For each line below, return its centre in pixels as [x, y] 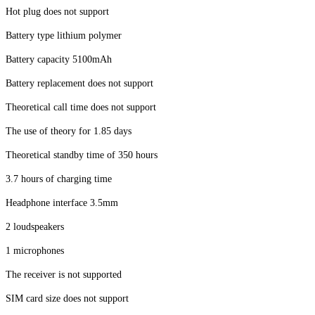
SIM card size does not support [67, 299]
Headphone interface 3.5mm [62, 203]
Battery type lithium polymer [64, 36]
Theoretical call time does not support [81, 108]
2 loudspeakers [35, 227]
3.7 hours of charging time [59, 179]
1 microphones [35, 251]
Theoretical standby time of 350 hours [82, 155]
